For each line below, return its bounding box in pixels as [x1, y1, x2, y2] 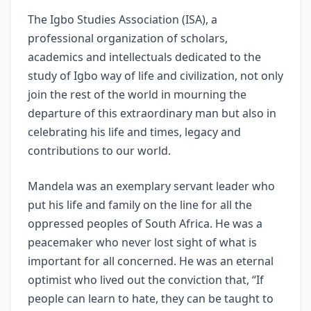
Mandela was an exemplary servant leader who [28, 178, 275, 194]
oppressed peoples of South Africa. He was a [28, 216, 262, 232]
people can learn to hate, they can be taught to [28, 291, 274, 307]
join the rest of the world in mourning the [28, 87, 246, 103]
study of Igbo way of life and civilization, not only [28, 68, 283, 84]
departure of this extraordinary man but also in [28, 106, 276, 121]
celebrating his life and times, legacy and [28, 124, 241, 140]
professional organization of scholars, [28, 31, 228, 47]
